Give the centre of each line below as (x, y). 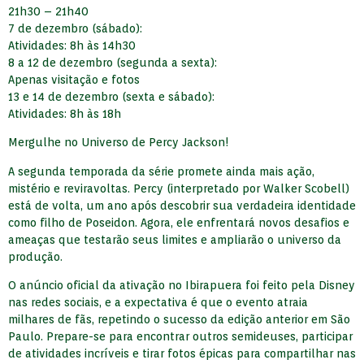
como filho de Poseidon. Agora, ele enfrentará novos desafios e (179, 222)
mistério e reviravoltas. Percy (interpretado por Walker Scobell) (179, 188)
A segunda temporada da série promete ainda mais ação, (161, 171)
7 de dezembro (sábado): (75, 28)
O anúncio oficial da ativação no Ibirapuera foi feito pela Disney (182, 286)
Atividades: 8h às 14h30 (72, 45)
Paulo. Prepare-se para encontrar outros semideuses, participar (180, 337)
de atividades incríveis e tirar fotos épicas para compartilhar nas (182, 354)
